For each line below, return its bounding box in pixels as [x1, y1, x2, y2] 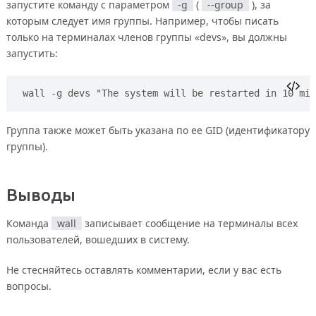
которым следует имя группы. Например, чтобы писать [6, 14, 279, 28]
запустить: [6, 47, 58, 61]
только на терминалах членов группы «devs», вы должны [6, 30, 287, 44]
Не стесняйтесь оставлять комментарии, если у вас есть [6, 263, 281, 277]
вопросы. [6, 279, 51, 293]
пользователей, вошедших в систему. [6, 233, 190, 247]
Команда [6, 217, 51, 231]
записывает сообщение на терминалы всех [81, 217, 298, 231]
